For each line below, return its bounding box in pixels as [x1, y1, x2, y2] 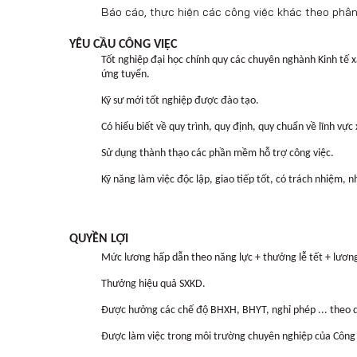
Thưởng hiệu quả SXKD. [101, 278, 206, 290]
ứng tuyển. [101, 69, 150, 80]
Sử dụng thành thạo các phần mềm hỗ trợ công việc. [101, 147, 334, 159]
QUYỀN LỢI [69, 233, 128, 245]
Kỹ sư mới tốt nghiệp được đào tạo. [101, 95, 259, 107]
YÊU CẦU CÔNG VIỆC [69, 38, 177, 51]
